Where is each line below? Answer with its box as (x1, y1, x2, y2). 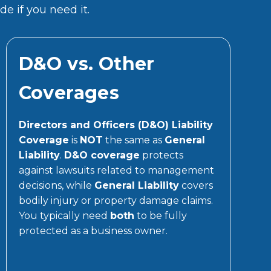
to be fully (134, 209, 187, 221)
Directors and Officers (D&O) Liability (18, 119, 213, 131)
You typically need (18, 209, 110, 221)
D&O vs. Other (18, 52, 155, 75)
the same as (102, 134, 165, 146)
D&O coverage (64, 149, 140, 161)
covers (178, 179, 213, 191)
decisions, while (18, 179, 94, 191)
